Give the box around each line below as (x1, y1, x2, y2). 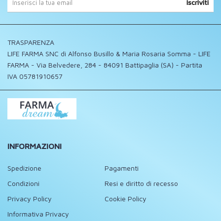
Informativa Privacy (7, 210, 69, 219)
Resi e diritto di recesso (105, 179, 178, 188)
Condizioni (7, 179, 39, 188)
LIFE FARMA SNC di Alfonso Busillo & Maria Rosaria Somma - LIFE (7, 49, 211, 58)
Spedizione (7, 164, 41, 173)
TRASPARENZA (7, 37, 54, 46)
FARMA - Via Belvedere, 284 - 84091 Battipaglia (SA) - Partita (7, 60, 202, 69)
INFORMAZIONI (7, 142, 62, 151)
